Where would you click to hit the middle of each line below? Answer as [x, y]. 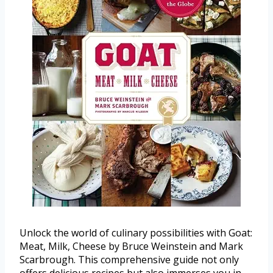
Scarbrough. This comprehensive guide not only [129, 260]
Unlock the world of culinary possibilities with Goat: [136, 233]
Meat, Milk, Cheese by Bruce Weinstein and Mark [131, 246]
